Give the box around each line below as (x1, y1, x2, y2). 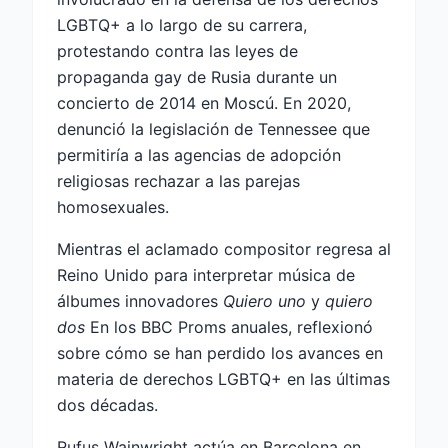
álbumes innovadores (57, 290, 223, 311)
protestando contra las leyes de (57, 40, 298, 61)
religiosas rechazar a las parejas (57, 170, 300, 191)
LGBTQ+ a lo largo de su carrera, (57, 14, 307, 35)
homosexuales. (57, 196, 169, 217)
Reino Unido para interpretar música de (57, 264, 355, 285)
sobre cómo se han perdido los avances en (57, 342, 383, 363)
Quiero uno (223, 290, 306, 311)
